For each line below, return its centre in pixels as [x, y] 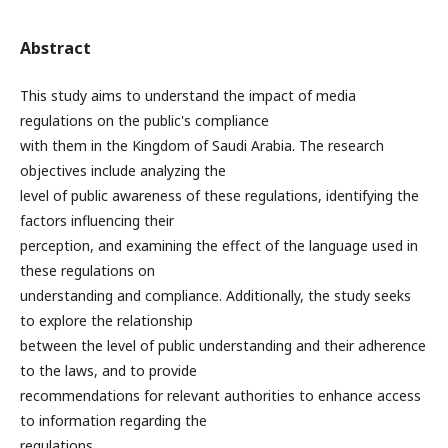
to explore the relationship [106, 320]
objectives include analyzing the [123, 170]
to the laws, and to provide [108, 370]
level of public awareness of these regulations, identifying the [219, 195]
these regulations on [87, 270]
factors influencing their [97, 220]
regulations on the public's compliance [144, 120]
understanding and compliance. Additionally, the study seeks [215, 295]
